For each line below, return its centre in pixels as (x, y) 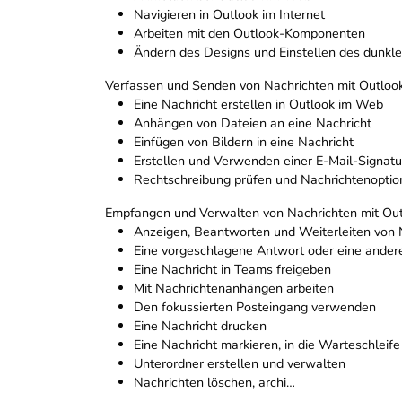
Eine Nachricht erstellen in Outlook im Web (258, 105)
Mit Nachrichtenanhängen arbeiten (234, 288)
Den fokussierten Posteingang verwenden (255, 307)
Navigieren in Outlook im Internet (229, 15)
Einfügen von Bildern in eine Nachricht (244, 142)
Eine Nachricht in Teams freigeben (232, 270)
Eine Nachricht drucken (200, 326)
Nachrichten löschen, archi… (214, 383)
